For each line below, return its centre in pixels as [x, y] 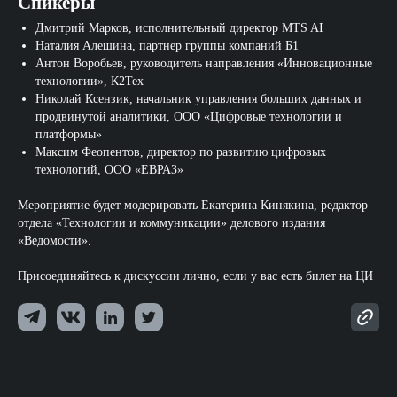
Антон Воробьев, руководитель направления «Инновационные [204, 64]
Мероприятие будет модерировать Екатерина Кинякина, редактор [193, 206]
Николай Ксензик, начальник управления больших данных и [198, 99]
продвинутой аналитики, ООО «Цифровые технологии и [189, 117]
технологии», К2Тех [90, 82]
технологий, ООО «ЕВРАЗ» [109, 170]
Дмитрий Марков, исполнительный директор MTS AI [179, 28]
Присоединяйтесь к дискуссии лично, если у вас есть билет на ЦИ [195, 276]
